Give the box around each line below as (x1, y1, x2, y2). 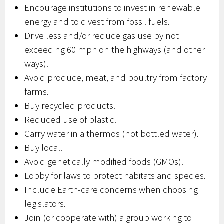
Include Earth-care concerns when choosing (24, 183, 198, 196)
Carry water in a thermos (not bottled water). (24, 127, 199, 140)
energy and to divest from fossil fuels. (24, 15, 170, 28)
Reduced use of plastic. (24, 113, 117, 126)
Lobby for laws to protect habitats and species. (24, 169, 206, 182)
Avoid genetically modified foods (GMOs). (24, 155, 184, 168)
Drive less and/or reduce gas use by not (24, 29, 179, 42)
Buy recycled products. (24, 99, 116, 112)
